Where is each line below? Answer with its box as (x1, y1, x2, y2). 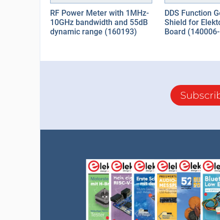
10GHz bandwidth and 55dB (50, 18, 148, 27)
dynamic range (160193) (50, 27, 137, 36)
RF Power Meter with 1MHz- (50, 8, 149, 18)
